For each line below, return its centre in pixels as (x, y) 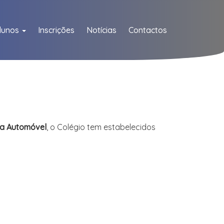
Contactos (148, 30)
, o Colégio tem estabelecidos (101, 127)
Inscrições (56, 30)
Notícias (101, 30)
